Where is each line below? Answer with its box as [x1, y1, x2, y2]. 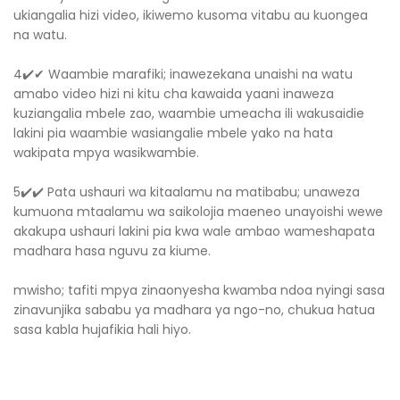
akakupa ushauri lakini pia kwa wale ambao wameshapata [13, 222, 375, 240]
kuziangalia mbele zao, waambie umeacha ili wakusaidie [13, 104, 364, 122]
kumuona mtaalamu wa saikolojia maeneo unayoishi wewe [13, 203, 383, 221]
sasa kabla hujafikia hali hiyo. [13, 321, 191, 338]
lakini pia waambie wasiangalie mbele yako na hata [13, 124, 333, 142]
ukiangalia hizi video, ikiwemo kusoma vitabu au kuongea [13, 6, 368, 24]
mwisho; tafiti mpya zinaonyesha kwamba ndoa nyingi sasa [13, 281, 385, 299]
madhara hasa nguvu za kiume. [13, 242, 211, 260]
